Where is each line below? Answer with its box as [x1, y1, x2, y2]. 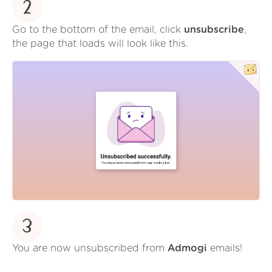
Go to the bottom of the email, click [12, 25, 184, 35]
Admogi [168, 243, 207, 253]
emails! [207, 243, 242, 253]
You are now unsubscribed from [12, 243, 168, 253]
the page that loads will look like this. [12, 39, 188, 49]
